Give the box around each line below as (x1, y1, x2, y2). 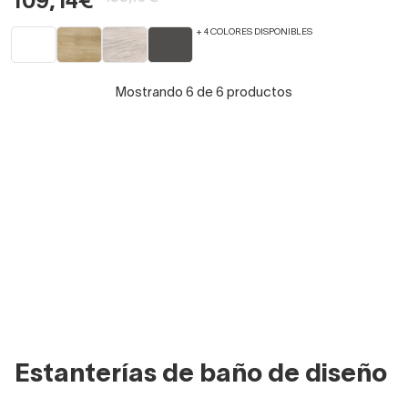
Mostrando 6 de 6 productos (115, 87, 292, 100)
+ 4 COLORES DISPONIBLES (196, 28, 312, 37)
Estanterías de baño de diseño (15, 363, 387, 388)
